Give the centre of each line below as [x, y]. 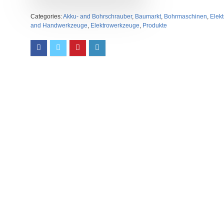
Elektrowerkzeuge [115, 25]
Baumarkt [148, 16]
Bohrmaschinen [185, 16]
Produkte [154, 25]
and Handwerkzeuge [59, 25]
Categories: [46, 16]
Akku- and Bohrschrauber [97, 16]
